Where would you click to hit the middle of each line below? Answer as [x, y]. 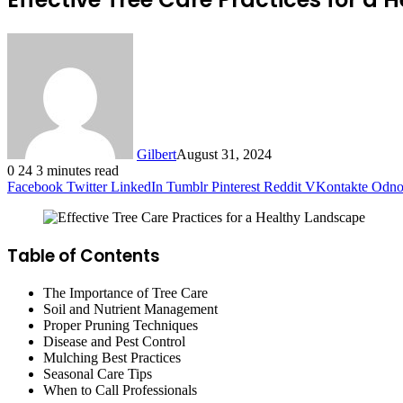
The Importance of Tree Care [125, 293]
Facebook [35, 186]
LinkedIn [137, 186]
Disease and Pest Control [114, 342]
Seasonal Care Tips [98, 374]
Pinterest [236, 186]
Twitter [87, 186]
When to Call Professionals [120, 390]
